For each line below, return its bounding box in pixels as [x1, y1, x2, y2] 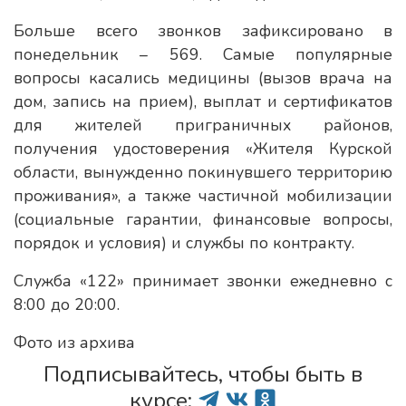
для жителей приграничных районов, [14, 114, 392, 136]
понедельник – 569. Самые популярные [14, 43, 392, 65]
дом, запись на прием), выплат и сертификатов [14, 91, 392, 112]
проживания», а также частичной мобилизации [14, 185, 392, 207]
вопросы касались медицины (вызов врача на [14, 67, 392, 89]
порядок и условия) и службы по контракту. [14, 232, 354, 254]
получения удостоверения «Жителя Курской [14, 138, 392, 159]
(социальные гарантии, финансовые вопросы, [14, 208, 392, 230]
